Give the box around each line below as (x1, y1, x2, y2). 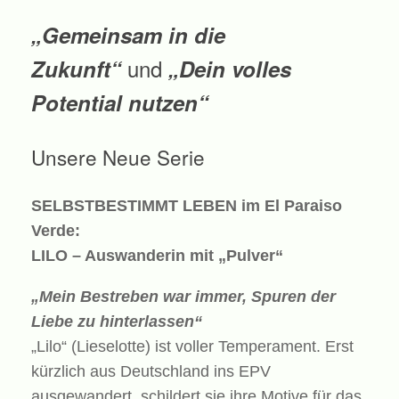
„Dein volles (168, 53, 291, 85)
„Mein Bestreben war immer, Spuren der (31, 287, 336, 305)
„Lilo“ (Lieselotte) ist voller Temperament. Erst (31, 337, 354, 355)
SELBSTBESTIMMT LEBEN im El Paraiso (31, 196, 342, 215)
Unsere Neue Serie (31, 142, 205, 172)
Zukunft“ (31, 53, 127, 85)
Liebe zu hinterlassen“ (31, 312, 202, 330)
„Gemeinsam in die (31, 20, 225, 51)
